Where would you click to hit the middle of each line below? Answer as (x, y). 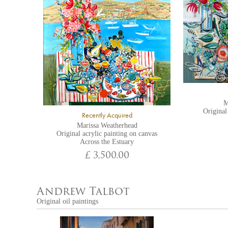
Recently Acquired (107, 115)
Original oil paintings (67, 201)
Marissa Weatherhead (107, 125)
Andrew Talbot (83, 192)
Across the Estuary (107, 142)
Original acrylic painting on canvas (107, 134)
